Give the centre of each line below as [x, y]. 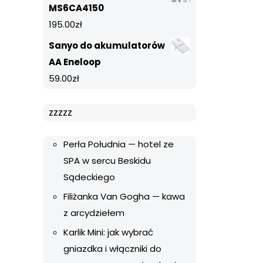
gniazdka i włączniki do [112, 249]
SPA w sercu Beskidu [107, 161]
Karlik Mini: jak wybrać [108, 232]
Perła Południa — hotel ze [119, 144]
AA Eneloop [75, 62]
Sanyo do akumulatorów [107, 45]
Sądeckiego [89, 177]
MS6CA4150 [76, 8]
